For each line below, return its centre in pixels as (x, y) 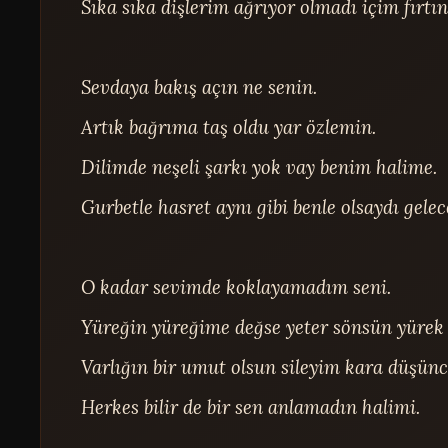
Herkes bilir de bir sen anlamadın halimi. (251, 406)
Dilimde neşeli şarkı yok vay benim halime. (259, 166)
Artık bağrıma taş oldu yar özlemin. (229, 126)
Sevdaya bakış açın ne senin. (199, 86)
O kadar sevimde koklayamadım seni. (236, 286)
